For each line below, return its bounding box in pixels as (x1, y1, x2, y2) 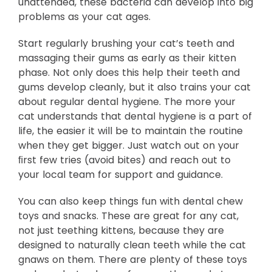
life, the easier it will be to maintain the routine (18, 124, 243, 138)
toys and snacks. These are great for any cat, (18, 209, 239, 223)
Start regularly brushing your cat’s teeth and (18, 36, 234, 50)
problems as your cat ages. (18, 10, 151, 24)
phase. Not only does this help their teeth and (18, 66, 240, 80)
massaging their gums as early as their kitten (18, 51, 236, 65)
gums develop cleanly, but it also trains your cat (18, 80, 251, 94)
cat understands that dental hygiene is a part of (18, 109, 252, 123)
